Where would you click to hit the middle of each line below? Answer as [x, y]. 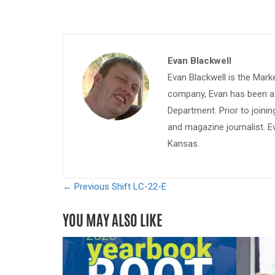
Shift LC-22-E [139, 187]
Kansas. [184, 144]
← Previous [86, 187]
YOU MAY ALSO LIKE [112, 219]
